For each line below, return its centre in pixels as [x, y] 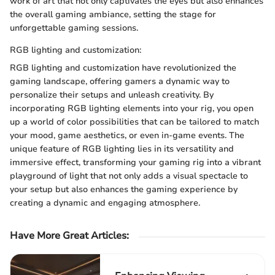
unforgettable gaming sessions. [74, 28]
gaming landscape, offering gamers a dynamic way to [120, 81]
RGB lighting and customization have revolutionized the [123, 68]
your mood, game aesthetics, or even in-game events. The [127, 135]
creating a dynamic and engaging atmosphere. [105, 203]
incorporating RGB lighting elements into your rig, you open [132, 108]
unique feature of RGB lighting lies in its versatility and [122, 149]
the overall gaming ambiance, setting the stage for [113, 14]
